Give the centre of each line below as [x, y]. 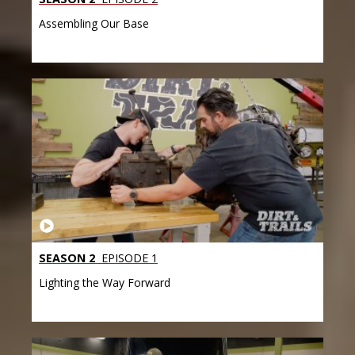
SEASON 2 [67, 258]
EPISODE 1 [128, 258]
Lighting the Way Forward [105, 283]
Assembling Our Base [94, 24]
